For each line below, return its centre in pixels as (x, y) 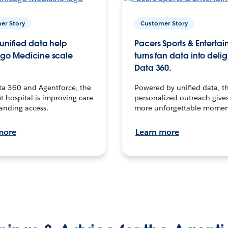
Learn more (157, 132)
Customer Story (164, 23)
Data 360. (153, 68)
